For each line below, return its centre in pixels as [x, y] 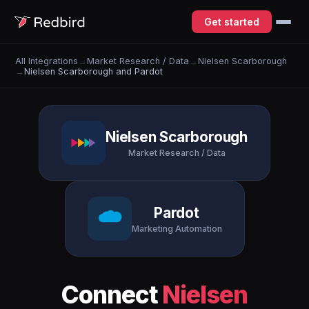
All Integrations [47, 61]
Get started [232, 22]
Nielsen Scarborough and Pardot [94, 71]
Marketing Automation [177, 228]
